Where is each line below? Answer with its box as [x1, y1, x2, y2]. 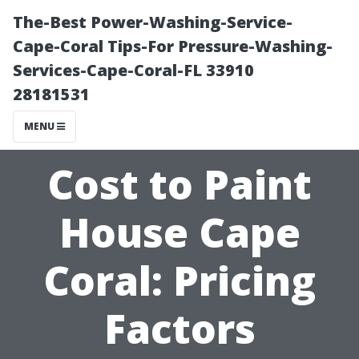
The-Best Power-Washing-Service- [13, 11, 292, 33]
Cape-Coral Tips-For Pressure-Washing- [13, 35, 333, 57]
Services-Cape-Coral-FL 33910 [13, 59, 254, 81]
